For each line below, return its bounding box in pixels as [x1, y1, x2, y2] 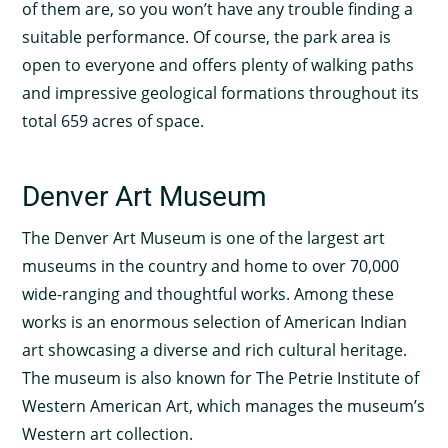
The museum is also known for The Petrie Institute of [22, 366, 420, 389]
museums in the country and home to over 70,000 [22, 254, 400, 277]
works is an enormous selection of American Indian [22, 310, 408, 333]
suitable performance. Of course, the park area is [22, 26, 392, 49]
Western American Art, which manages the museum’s [22, 394, 426, 417]
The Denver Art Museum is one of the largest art [22, 226, 386, 249]
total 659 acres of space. [22, 110, 205, 133]
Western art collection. [22, 422, 194, 445]
